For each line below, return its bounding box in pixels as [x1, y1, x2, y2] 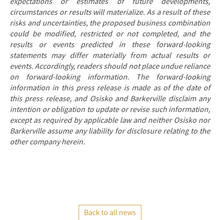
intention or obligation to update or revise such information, [10, 105, 210, 114]
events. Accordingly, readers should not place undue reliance [10, 61, 210, 71]
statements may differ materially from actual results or [10, 51, 210, 60]
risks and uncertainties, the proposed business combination [10, 18, 210, 28]
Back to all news [84, 208, 136, 218]
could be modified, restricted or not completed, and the [10, 29, 210, 39]
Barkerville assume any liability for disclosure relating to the [10, 126, 210, 136]
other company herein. [10, 137, 85, 147]
